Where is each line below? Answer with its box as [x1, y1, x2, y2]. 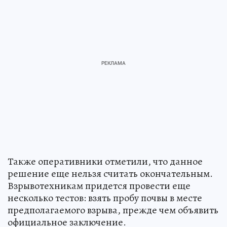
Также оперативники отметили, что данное [8, 155, 203, 168]
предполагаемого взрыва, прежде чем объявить [8, 203, 218, 217]
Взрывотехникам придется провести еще [8, 179, 191, 193]
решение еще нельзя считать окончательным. [8, 167, 213, 180]
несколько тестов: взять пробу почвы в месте [8, 191, 202, 205]
